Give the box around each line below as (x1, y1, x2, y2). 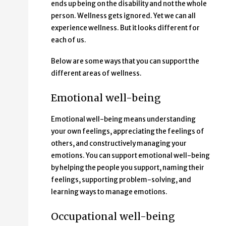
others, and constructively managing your (51, 139, 187, 148)
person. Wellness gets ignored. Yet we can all (51, 11, 196, 20)
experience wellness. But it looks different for (51, 23, 200, 32)
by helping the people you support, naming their (51, 163, 204, 172)
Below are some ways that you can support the (51, 56, 199, 66)
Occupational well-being (51, 210, 175, 223)
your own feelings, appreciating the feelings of (51, 127, 204, 136)
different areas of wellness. (51, 69, 142, 78)
